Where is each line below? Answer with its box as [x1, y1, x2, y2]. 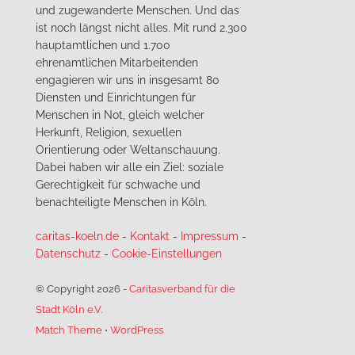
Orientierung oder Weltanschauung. [35, 143, 220, 156]
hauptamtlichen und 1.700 [35, 38, 170, 52]
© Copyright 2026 [35, 282, 123, 295]
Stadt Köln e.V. [35, 303, 102, 315]
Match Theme [35, 323, 102, 336]
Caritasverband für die [128, 282, 235, 295]
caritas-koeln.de [35, 229, 119, 242]
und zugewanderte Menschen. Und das [35, 3, 239, 17]
